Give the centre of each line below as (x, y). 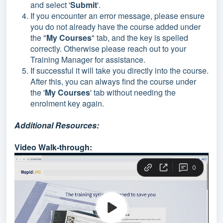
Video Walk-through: (54, 147)
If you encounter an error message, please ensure (117, 15)
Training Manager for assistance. (88, 59)
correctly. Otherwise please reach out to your (108, 48)
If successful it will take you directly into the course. (119, 70)
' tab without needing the (133, 92)
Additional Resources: (58, 125)
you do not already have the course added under (115, 26)
